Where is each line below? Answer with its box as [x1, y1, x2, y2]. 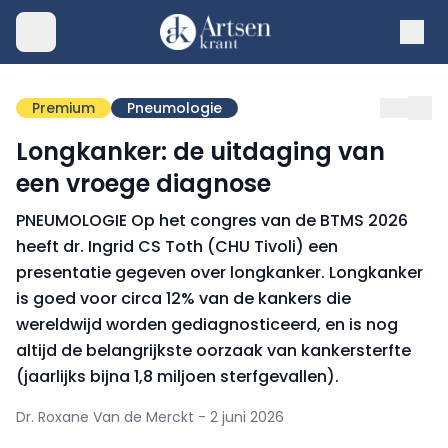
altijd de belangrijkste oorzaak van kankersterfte [16, 339, 411, 362]
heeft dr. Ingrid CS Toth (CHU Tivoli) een [16, 235, 338, 258]
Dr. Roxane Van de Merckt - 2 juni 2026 [16, 407, 284, 427]
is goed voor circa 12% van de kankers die [16, 287, 351, 310]
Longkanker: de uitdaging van [16, 135, 385, 168]
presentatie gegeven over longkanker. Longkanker [16, 261, 423, 284]
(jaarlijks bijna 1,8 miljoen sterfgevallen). [16, 365, 339, 388]
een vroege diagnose [16, 167, 271, 200]
